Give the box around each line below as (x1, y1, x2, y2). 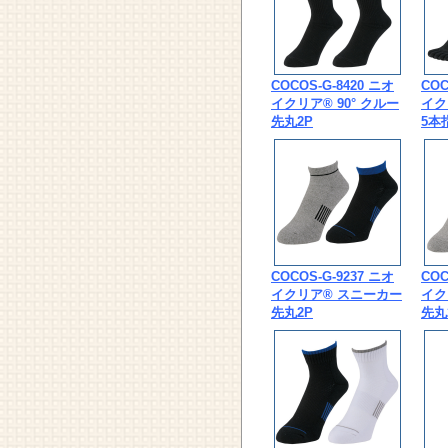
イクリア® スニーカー (271, 287, 402, 302)
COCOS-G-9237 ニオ (271, 269, 394, 284)
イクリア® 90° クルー (271, 96, 399, 111)
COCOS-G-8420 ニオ (271, 78, 394, 93)
